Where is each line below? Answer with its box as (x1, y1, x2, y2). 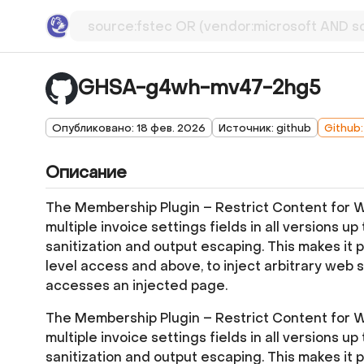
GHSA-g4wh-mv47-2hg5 (78, 76, 321, 101)
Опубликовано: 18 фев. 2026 (52, 120, 206, 135)
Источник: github (219, 120, 311, 135)
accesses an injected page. (45, 277, 227, 294)
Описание (45, 162, 127, 184)
